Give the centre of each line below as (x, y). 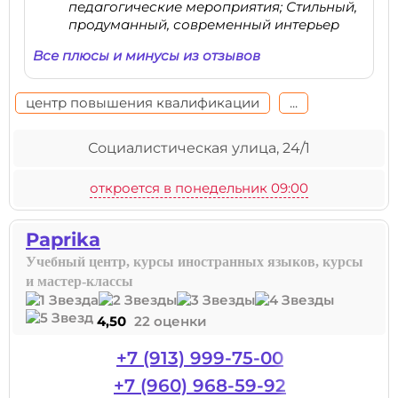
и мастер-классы (80, 281)
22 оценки (171, 321)
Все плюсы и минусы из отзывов (147, 56)
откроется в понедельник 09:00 (199, 188)
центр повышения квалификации (143, 103)
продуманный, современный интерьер (204, 24)
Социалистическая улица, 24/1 (199, 148)
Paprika (63, 239)
